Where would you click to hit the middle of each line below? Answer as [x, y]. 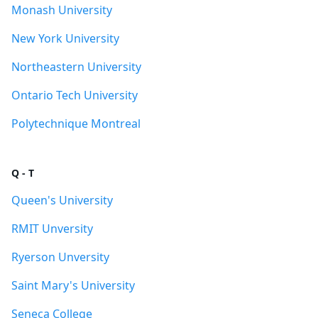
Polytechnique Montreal [76, 124]
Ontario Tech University [75, 95]
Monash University [62, 10]
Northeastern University [76, 67]
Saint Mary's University [73, 285]
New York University [65, 38]
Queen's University [62, 200]
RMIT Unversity [52, 229]
